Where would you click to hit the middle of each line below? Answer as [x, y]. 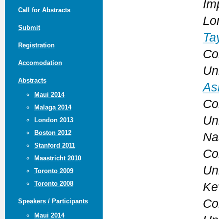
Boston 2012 [53, 132]
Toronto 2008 [54, 183]
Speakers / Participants [53, 201]
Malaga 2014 [53, 107]
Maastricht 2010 [57, 158]
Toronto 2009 [54, 171]
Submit [29, 27]
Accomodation [40, 63]
